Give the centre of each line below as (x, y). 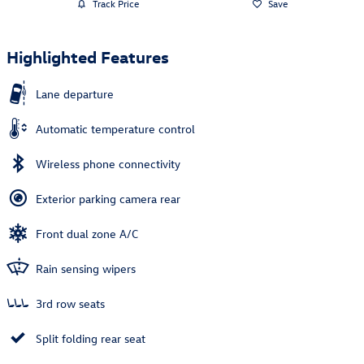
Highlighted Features (88, 56)
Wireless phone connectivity (108, 163)
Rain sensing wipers (86, 268)
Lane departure (75, 93)
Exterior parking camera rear (108, 198)
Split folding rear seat (91, 338)
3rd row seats (70, 303)
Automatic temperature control (115, 128)
